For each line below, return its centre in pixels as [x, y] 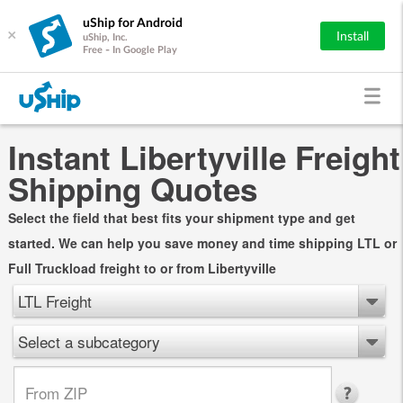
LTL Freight [55, 300]
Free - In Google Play [130, 49]
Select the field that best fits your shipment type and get [181, 217]
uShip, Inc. [105, 37]
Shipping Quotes [132, 188]
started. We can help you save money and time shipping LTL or [202, 242]
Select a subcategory [89, 341]
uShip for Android [133, 23]
